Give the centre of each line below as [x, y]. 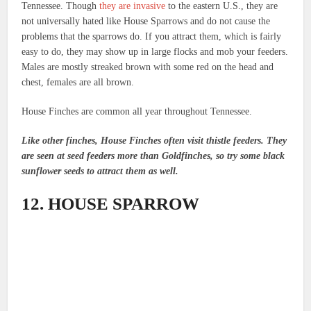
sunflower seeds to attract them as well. [102, 171]
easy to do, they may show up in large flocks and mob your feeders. [155, 52]
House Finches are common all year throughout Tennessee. [137, 112]
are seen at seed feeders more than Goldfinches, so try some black [153, 156]
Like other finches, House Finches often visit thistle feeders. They [154, 141]
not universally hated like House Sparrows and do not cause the [146, 22]
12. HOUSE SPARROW [111, 204]
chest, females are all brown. [78, 83]
